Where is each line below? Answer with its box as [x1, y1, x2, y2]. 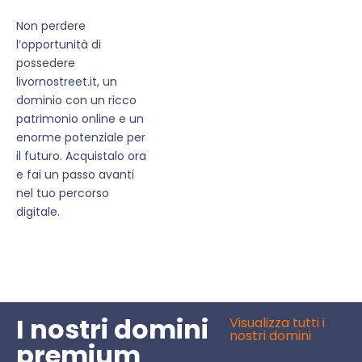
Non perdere [16, 18, 86, 35]
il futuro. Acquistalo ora [16, 148, 146, 165]
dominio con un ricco [16, 92, 137, 109]
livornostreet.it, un [16, 74, 117, 90]
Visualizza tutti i [229, 314, 326, 333]
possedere [16, 55, 75, 72]
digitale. [16, 204, 60, 221]
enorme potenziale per [16, 129, 145, 146]
